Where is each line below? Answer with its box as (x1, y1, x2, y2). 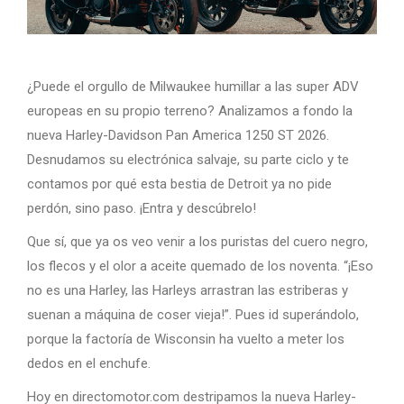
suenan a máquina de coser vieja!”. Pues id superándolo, (27, 307, 359, 323)
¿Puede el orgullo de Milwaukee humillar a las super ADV (27, 78, 359, 95)
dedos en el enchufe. (27, 355, 151, 372)
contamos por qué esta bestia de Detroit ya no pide (27, 176, 332, 192)
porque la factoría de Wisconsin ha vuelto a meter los (27, 331, 344, 347)
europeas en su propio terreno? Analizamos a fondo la (27, 103, 353, 119)
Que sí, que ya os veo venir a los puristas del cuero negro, (27, 234, 368, 250)
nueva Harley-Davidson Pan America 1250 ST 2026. (27, 127, 329, 143)
